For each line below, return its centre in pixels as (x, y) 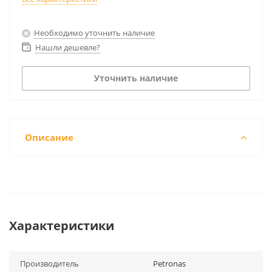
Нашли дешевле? (68, 47)
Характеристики (62, 226)
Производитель (49, 263)
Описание (49, 137)
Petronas (169, 263)
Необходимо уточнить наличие (94, 32)
